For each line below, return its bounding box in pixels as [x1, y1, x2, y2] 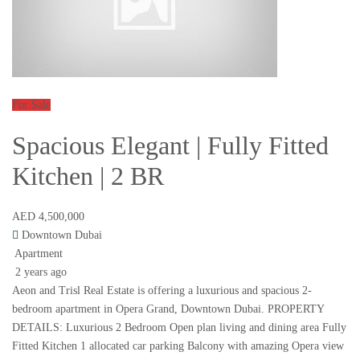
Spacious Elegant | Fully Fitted [12, 131, 329, 161]
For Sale [12, 99, 51, 112]
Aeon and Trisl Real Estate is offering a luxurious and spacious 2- [12, 284, 312, 297]
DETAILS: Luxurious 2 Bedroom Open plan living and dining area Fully [12, 321, 346, 334]
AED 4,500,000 [12, 211, 84, 223]
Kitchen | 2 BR [12, 162, 164, 191]
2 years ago [12, 266, 67, 279]
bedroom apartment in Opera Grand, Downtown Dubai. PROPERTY [12, 303, 324, 316]
